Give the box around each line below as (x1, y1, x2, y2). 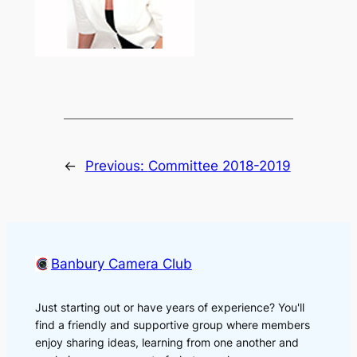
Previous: (84, 157, 148, 174)
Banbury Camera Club (50, 256, 192, 273)
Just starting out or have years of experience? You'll (34, 300, 304, 315)
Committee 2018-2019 (147, 157, 291, 174)
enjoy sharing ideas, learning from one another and (34, 335, 299, 350)
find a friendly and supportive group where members (34, 318, 310, 332)
